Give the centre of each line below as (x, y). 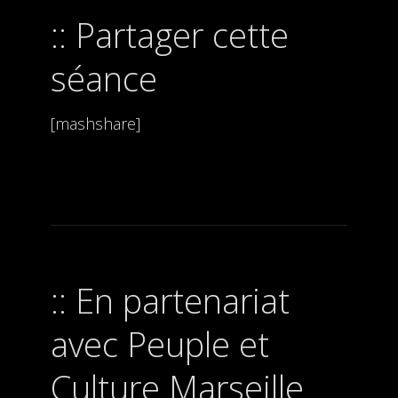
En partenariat (182, 300)
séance (103, 78)
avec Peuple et (159, 343)
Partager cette (182, 34)
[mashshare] (95, 123)
